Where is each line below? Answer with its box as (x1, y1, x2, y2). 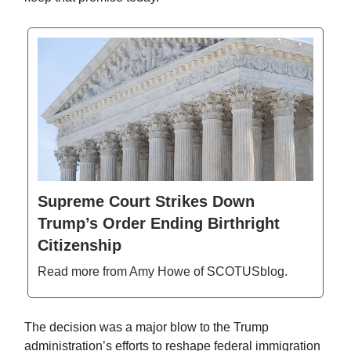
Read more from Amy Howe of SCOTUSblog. (38, 265, 288, 279)
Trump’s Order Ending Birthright (38, 215, 280, 233)
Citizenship (38, 237, 121, 255)
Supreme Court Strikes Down (38, 193, 255, 211)
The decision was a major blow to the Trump (24, 320, 269, 335)
